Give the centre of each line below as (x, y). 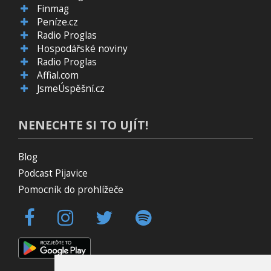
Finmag (53, 9)
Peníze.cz (58, 22)
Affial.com (58, 75)
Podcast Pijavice (53, 173)
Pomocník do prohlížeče (71, 190)
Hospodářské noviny (83, 49)
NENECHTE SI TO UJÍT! (83, 125)
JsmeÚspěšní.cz (71, 89)
